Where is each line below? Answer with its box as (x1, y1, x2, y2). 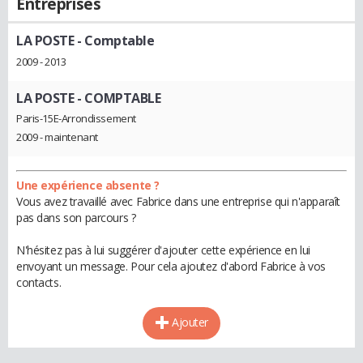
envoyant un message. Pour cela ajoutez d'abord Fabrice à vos (16, 258, 326, 275)
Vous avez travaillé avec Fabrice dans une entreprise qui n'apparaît (16, 194, 340, 210)
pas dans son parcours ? (16, 210, 136, 226)
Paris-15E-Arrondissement (16, 111, 136, 126)
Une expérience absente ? (16, 177, 160, 194)
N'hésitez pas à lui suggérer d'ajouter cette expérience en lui (16, 242, 310, 258)
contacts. (16, 275, 62, 291)
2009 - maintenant (16, 130, 98, 145)
